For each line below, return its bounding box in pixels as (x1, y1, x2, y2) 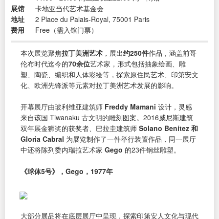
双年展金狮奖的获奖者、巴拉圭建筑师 (21, 123, 139, 133)
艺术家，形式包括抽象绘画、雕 (90, 58, 186, 68)
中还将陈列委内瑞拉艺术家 (21, 144, 105, 154)
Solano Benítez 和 (139, 123, 198, 133)
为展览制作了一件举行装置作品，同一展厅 (64, 133, 196, 144)
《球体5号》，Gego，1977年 (21, 166, 113, 176)
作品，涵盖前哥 (149, 47, 197, 58)
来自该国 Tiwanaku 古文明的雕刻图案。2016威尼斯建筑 (21, 112, 193, 122)
